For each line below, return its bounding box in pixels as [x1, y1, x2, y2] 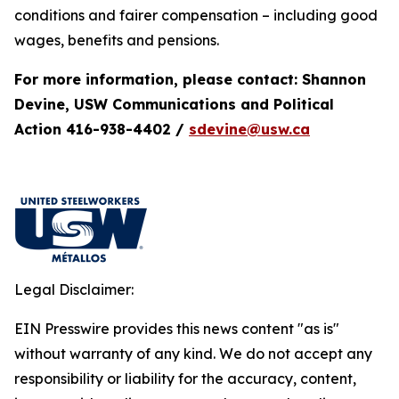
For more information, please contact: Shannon [14, 70, 366, 88]
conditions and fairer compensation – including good [14, 6, 378, 24]
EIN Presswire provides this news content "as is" [14, 320, 339, 338]
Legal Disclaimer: [14, 281, 134, 298]
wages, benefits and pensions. [14, 31, 219, 49]
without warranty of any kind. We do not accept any [14, 345, 372, 362]
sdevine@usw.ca [189, 120, 310, 138]
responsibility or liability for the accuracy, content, [14, 370, 356, 387]
